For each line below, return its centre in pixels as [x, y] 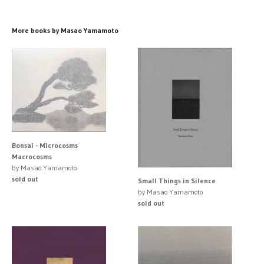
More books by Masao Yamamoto [65, 30]
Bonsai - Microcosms [45, 145]
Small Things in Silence [177, 180]
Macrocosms [32, 156]
